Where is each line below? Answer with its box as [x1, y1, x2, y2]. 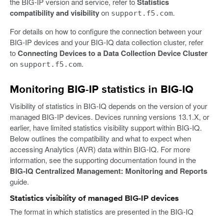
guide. [10, 176, 29, 187]
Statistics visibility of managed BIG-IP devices [10, 194, 179, 203]
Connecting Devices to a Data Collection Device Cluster [18, 47, 208, 58]
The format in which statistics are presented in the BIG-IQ [10, 206, 193, 217]
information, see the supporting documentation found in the [10, 154, 196, 165]
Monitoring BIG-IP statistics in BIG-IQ [10, 84, 193, 95]
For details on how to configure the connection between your [10, 26, 202, 36]
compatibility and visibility [10, 7, 99, 18]
